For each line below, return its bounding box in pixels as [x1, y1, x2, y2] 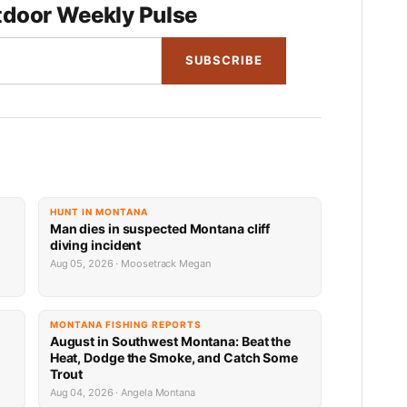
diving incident [49, 236, 142, 253]
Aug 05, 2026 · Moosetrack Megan [49, 256, 211, 270]
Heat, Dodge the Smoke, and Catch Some [49, 349, 299, 365]
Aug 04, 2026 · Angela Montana [49, 385, 195, 399]
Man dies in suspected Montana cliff [49, 220, 271, 236]
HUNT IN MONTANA [49, 205, 148, 217]
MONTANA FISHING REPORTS [49, 318, 202, 330]
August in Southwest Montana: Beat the [49, 333, 292, 349]
